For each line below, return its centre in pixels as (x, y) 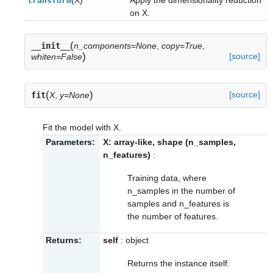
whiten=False (57, 57)
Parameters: (70, 142)
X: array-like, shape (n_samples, (169, 142)
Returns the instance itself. (179, 264)
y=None (75, 95)
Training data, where (167, 178)
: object (133, 240)
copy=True (182, 46)
